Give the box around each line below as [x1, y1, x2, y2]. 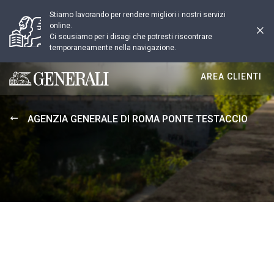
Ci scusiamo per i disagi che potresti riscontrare [50, 32, 212, 41]
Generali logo [9, 78, 65, 90]
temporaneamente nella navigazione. [50, 43, 176, 52]
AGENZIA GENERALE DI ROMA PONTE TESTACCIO [28, 113, 248, 125]
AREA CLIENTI [201, 72, 262, 81]
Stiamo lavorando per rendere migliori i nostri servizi [50, 10, 226, 19]
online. [50, 21, 72, 30]
